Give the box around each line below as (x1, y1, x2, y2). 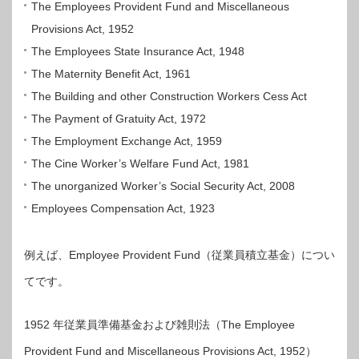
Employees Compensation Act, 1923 (31, 201, 215, 215)
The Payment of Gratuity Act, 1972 (31, 111, 206, 125)
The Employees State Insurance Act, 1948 (31, 44, 244, 58)
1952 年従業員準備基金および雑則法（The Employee (24, 317, 295, 331)
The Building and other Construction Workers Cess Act (31, 89, 307, 103)
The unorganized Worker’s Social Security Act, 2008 (31, 179, 295, 192)
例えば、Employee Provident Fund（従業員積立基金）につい (24, 248, 335, 261)
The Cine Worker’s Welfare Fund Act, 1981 (31, 156, 249, 170)
